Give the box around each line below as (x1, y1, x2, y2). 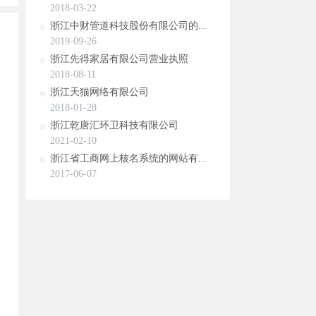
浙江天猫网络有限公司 (50, 87, 149, 97)
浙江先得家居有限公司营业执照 (50, 54, 188, 64)
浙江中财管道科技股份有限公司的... (50, 20, 207, 31)
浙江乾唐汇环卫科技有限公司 (50, 120, 178, 130)
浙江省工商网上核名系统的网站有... (50, 153, 207, 164)
